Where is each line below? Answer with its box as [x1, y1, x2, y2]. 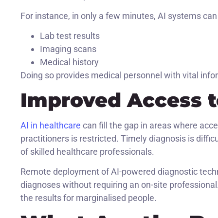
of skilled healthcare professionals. [20, 146, 154, 157]
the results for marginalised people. [20, 192, 157, 203]
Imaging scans [40, 44, 96, 54]
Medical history [40, 57, 99, 68]
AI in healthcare [20, 120, 81, 130]
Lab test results [40, 31, 100, 41]
